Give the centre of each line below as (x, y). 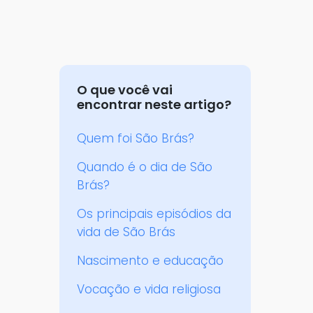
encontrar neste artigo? (154, 105)
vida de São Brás (126, 232)
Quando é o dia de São (145, 167)
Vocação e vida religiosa (149, 290)
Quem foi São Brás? (136, 139)
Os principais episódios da (154, 214)
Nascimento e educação (151, 261)
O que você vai (125, 90)
